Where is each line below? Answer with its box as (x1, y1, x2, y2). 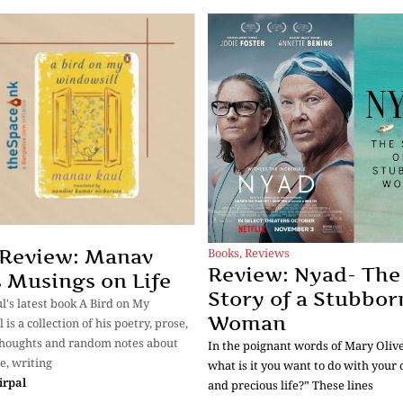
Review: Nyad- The (208, 263, 400, 287)
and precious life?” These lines (208, 377, 373, 394)
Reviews (245, 245, 290, 262)
